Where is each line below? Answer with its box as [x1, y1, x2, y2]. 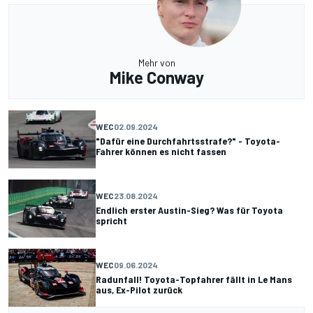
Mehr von [138, 56, 175, 68]
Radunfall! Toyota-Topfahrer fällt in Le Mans [96, 273, 292, 286]
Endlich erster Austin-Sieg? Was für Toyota [96, 204, 283, 217]
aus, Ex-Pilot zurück [96, 284, 182, 296]
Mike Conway [109, 66, 204, 87]
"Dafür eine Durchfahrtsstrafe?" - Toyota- [96, 135, 280, 147]
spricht [96, 214, 127, 227]
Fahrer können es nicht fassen [96, 145, 226, 158]
